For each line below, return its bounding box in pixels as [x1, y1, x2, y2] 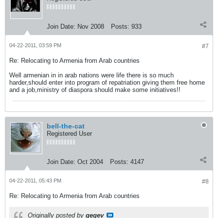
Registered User [47, 130, 92, 137]
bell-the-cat [47, 122, 85, 130]
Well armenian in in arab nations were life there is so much [9, 72, 174, 79]
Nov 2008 [77, 23, 104, 30]
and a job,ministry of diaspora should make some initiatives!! [9, 86, 181, 93]
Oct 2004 [77, 158, 103, 165]
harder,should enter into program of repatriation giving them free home [9, 79, 205, 86]
